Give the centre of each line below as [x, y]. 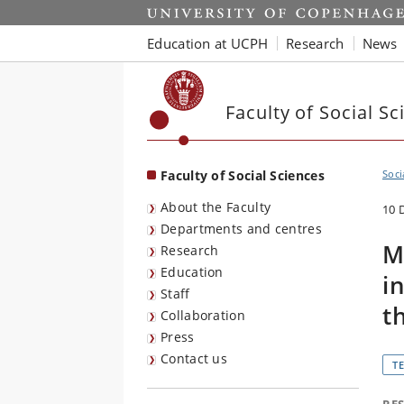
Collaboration [203, 315]
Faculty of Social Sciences [243, 175]
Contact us [194, 358]
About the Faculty [216, 207]
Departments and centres [241, 229]
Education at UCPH [208, 43]
